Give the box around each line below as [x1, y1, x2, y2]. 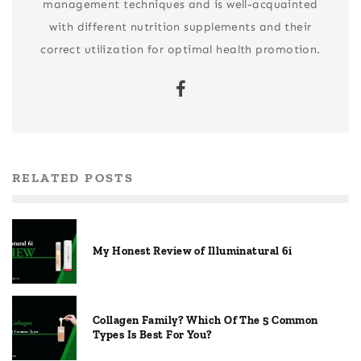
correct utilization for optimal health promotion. [40, 43, 321, 57]
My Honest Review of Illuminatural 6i [93, 244, 293, 259]
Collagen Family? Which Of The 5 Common [93, 313, 318, 328]
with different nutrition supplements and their [49, 20, 312, 35]
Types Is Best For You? [93, 328, 213, 342]
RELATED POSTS [12, 170, 135, 186]
